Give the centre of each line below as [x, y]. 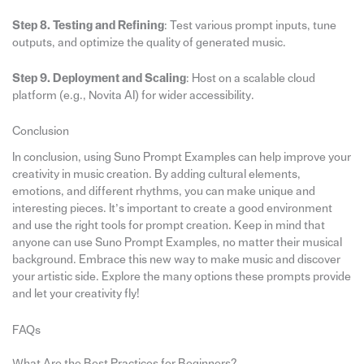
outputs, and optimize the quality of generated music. [149, 42]
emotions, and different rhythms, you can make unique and [163, 192]
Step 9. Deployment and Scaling [99, 78]
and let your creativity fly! [76, 294]
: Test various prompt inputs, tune [250, 25]
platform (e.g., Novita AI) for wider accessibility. [133, 95]
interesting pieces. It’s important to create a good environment [172, 209]
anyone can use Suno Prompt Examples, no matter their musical [177, 243]
